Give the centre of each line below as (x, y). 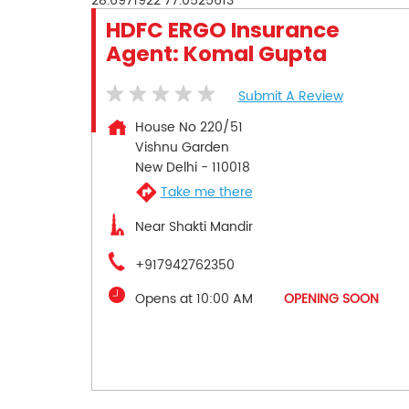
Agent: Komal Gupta (216, 53)
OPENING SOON (331, 299)
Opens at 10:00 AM (194, 299)
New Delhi (166, 167)
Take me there (206, 193)
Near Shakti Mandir (194, 226)
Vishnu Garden (182, 147)
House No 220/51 (189, 127)
